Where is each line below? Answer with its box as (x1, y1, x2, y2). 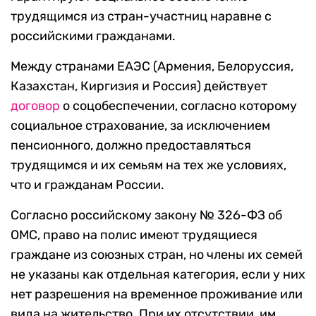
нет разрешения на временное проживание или (11, 286, 303, 303)
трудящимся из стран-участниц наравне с (11, 8, 272, 25)
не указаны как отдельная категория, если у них (11, 267, 305, 283)
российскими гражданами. (11, 28, 176, 44)
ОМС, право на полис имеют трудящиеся (11, 227, 257, 243)
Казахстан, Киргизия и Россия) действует (11, 78, 267, 95)
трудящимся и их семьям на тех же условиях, (11, 157, 286, 174)
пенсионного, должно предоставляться (11, 138, 251, 154)
